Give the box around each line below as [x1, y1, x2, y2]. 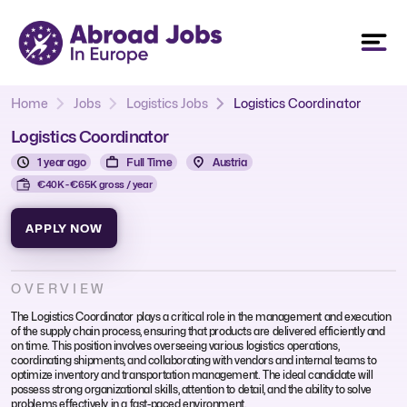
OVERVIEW [11, 280, 106, 296]
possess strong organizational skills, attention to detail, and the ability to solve [11, 382, 372, 396]
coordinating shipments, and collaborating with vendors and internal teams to [11, 352, 377, 367]
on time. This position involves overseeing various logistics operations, [11, 338, 340, 352]
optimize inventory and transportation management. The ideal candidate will [11, 367, 373, 382]
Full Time [126, 154, 173, 169]
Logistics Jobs [126, 94, 208, 111]
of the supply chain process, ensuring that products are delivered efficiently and [11, 323, 385, 338]
